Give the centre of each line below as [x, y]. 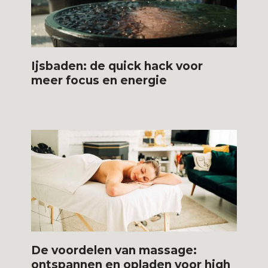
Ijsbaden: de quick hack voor [117, 66]
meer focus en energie [99, 80]
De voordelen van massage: [114, 250]
